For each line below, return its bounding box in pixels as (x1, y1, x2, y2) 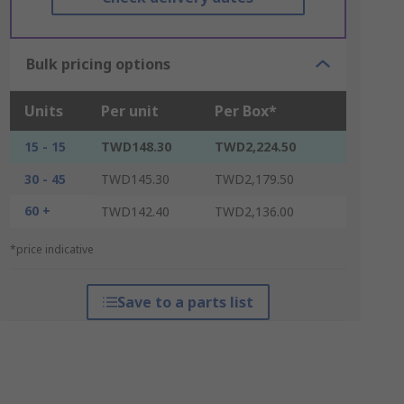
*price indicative (9, 242, 94, 257)
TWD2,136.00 (214, 203, 294, 220)
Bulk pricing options (25, 54, 170, 74)
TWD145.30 (100, 170, 170, 188)
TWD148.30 (100, 138, 171, 155)
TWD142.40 (100, 203, 170, 220)
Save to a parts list (116, 292, 253, 312)
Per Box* (214, 101, 277, 121)
